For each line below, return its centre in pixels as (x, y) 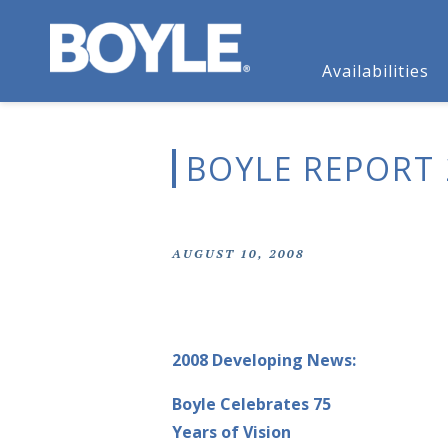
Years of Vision (231, 431)
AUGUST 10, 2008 (238, 253)
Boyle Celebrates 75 (251, 403)
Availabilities (375, 71)
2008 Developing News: (264, 359)
